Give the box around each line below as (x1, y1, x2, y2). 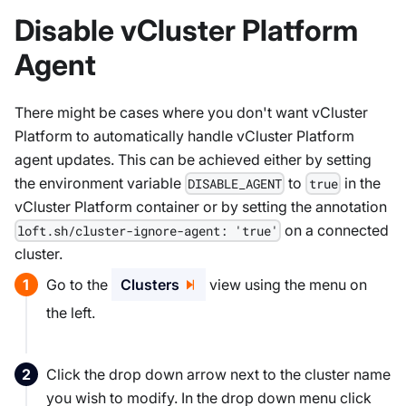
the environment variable (14, 173, 185, 192)
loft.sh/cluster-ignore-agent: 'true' (17, 221, 279, 239)
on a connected (281, 220, 390, 239)
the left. (46, 303, 96, 322)
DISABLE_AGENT (188, 174, 283, 192)
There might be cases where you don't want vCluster (14, 102, 368, 121)
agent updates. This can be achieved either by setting (14, 150, 372, 169)
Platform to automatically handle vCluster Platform (14, 126, 354, 145)
